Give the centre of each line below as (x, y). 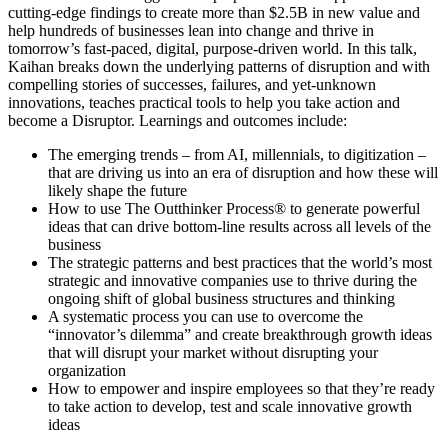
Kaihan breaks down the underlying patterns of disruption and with (219, 67)
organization (87, 371)
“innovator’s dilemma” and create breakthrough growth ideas (240, 335)
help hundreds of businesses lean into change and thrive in (191, 31)
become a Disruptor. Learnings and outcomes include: (177, 121)
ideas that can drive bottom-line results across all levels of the (239, 227)
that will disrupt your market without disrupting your (213, 353)
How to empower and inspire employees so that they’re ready (241, 389)
